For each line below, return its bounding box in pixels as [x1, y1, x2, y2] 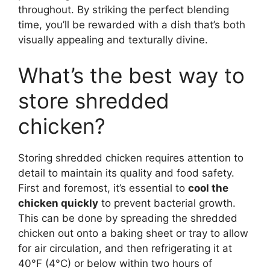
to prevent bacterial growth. [98, 197, 236, 209]
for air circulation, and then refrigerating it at [18, 242, 232, 254]
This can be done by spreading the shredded [18, 212, 237, 224]
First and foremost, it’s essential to [18, 182, 188, 194]
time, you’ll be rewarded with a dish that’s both [18, 18, 245, 31]
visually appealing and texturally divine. [18, 33, 208, 46]
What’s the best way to [18, 63, 245, 88]
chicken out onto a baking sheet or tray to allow [18, 227, 248, 239]
